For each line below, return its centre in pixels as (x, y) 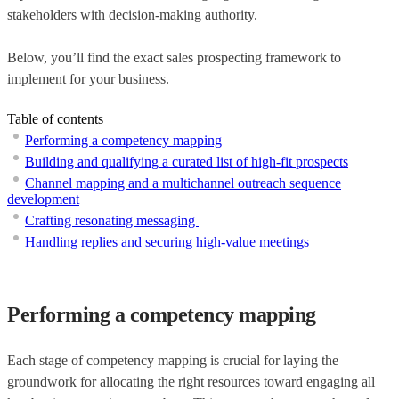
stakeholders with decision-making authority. (132, 14)
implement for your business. (88, 78)
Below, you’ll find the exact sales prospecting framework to (174, 57)
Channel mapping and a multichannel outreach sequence (183, 183)
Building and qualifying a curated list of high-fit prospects (187, 161)
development (43, 199)
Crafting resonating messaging (112, 220)
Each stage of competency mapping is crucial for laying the (173, 360)
